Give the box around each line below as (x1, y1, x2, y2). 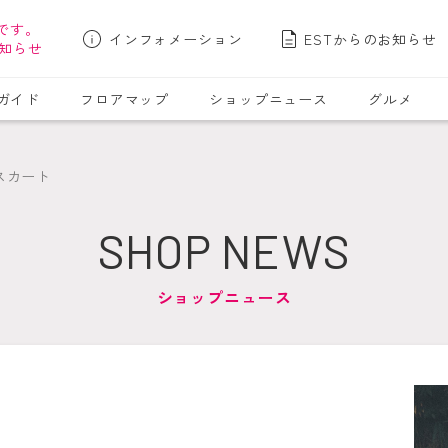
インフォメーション (108, 28, 243, 49)
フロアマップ (80, 89, 170, 109)
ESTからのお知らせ (304, 28, 437, 49)
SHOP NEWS (98, 223, 350, 278)
